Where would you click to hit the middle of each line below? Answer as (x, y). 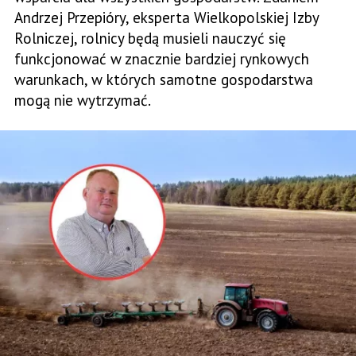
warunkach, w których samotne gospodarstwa (164, 79)
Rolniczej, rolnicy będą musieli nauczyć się (150, 38)
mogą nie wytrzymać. (83, 100)
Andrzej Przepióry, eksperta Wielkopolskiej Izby (166, 17)
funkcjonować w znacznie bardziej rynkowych (162, 59)
